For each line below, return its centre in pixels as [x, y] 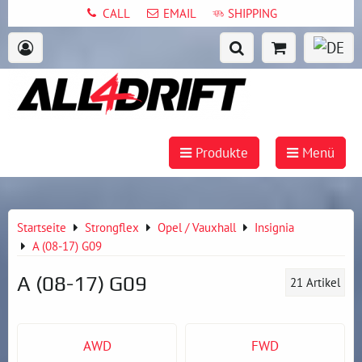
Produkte [220, 153]
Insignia [274, 227]
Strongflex [112, 227]
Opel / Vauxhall [197, 227]
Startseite [42, 227]
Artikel [323, 282]
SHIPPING [252, 13]
